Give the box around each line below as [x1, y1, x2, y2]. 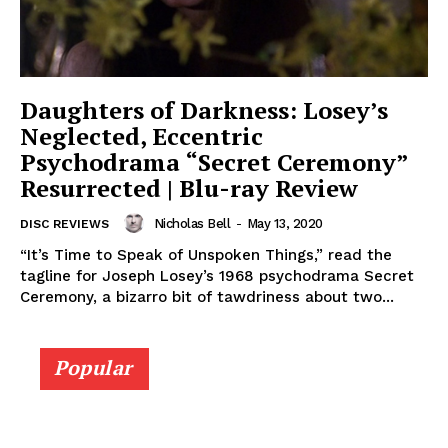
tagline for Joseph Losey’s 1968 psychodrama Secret [20, 267, 414, 286]
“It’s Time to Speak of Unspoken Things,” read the [20, 246, 392, 265]
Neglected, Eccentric [20, 120, 263, 153]
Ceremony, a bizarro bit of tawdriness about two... [20, 288, 394, 307]
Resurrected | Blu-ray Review [20, 172, 358, 205]
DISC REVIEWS [20, 217, 109, 232]
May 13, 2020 [246, 215, 323, 231]
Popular [54, 354, 133, 382]
